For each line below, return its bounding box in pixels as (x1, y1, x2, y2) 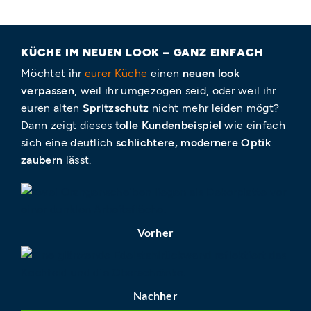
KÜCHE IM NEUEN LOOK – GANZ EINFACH (21, 45, 264, 59)
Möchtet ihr (21, 66, 82, 80)
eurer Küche (81, 66, 148, 80)
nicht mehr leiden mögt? (152, 101, 280, 115)
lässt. (62, 153, 92, 167)
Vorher (137, 225, 174, 239)
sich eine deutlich (21, 135, 117, 149)
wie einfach (221, 118, 286, 132)
